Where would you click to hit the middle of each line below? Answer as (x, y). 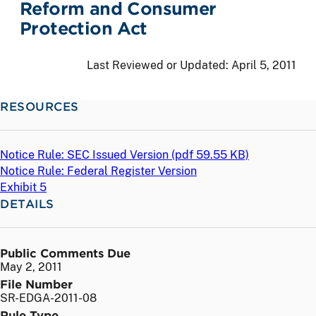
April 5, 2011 (264, 65)
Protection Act (84, 28)
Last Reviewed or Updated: (159, 65)
